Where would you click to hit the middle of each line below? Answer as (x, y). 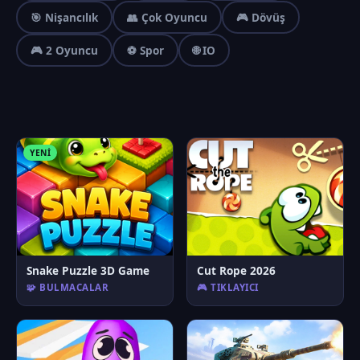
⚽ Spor (145, 50)
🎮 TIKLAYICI (228, 287)
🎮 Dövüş (261, 17)
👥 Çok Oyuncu (167, 17)
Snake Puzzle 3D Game (88, 270)
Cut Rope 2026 (236, 270)
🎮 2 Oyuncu (64, 50)
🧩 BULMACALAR (67, 287)
